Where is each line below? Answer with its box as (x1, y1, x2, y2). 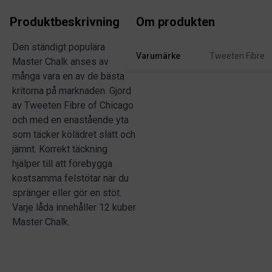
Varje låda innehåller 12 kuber (12, 202, 136, 213)
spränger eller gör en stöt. (12, 187, 121, 199)
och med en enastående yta (12, 114, 129, 126)
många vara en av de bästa (12, 70, 124, 82)
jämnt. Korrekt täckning (12, 143, 107, 155)
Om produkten (136, 15, 215, 29)
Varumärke (136, 51, 180, 61)
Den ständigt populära (12, 41, 105, 53)
